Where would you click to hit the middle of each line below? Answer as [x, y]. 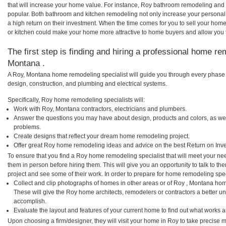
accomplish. [30, 201]
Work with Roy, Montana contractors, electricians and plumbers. [100, 109]
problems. [27, 127]
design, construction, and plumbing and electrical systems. [87, 83]
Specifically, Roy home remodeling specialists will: [76, 100]
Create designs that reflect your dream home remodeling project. [102, 136]
